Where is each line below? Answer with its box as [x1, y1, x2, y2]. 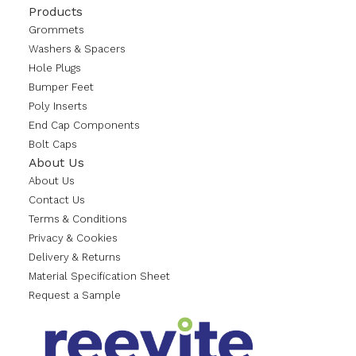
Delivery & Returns [29, 251, 121, 264]
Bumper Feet [29, 81, 94, 94]
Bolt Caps [29, 138, 77, 151]
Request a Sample [29, 289, 121, 302]
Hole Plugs [29, 62, 81, 75]
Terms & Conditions [29, 213, 127, 226]
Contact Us [29, 194, 85, 207]
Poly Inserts [29, 100, 87, 113]
